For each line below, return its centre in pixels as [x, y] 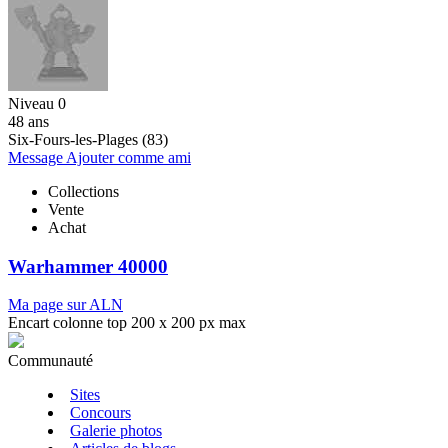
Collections [83, 191]
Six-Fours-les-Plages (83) [88, 139]
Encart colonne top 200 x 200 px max [127, 323]
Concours [100, 413]
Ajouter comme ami [128, 157]
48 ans [28, 121]
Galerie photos [116, 431]
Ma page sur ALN [65, 305]
